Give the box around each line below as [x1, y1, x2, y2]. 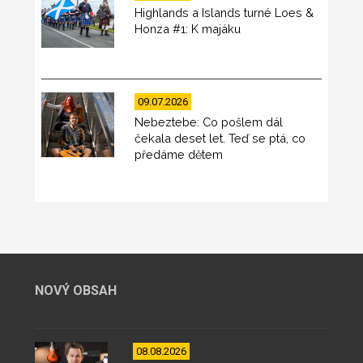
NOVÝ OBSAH [34, 282, 117, 298]
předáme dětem [135, 147, 224, 161]
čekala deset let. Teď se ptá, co [135, 130, 306, 145]
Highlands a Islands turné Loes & [135, 5, 314, 19]
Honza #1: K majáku [135, 21, 241, 36]
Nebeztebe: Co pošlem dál [135, 114, 284, 129]
